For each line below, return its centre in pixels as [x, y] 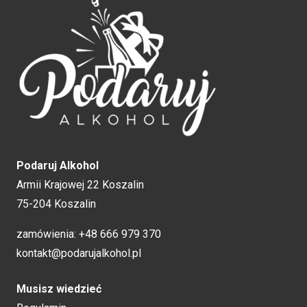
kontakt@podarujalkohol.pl [79, 253]
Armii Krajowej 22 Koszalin [80, 184]
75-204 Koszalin [56, 204]
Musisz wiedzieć [59, 288]
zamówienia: [48, 234]
